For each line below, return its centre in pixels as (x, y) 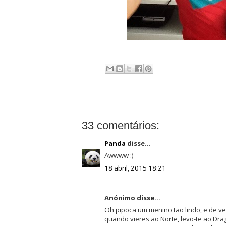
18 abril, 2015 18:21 (135, 168)
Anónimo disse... (132, 197)
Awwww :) (119, 156)
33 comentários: (120, 125)
